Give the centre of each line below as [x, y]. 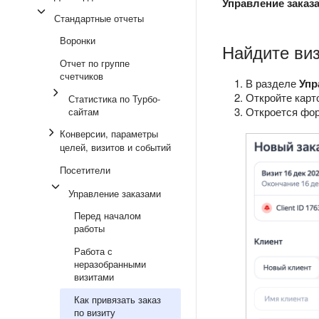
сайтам [84, 111]
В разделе [272, 83]
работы [89, 228]
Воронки [78, 40]
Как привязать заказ [117, 299]
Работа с [93, 251]
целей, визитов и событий [115, 147]
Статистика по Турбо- [114, 99]
